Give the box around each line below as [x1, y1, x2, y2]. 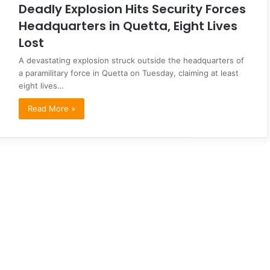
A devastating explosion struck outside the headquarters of [19, 55, 244, 65]
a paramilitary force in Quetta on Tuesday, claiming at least [19, 67, 239, 78]
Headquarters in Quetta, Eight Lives [19, 17, 237, 34]
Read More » [28, 103, 75, 113]
